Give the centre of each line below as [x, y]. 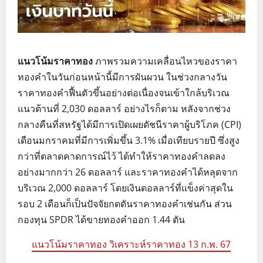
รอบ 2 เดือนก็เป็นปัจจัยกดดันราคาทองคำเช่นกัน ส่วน [125, 203]
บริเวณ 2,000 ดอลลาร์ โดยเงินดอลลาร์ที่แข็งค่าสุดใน [125, 188]
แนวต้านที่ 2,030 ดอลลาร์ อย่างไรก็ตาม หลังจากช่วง [124, 108]
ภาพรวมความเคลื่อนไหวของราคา [165, 61]
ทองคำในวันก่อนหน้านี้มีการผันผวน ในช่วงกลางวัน [122, 77]
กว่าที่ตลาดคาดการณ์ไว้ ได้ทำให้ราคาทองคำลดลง [122, 156]
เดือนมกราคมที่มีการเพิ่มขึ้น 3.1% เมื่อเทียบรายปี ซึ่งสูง [129, 140]
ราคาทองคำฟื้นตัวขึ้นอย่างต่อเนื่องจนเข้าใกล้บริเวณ [124, 92]
